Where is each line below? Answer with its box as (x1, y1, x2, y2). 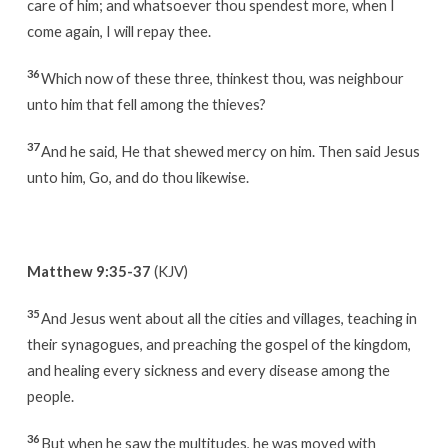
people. (26, 386, 74, 405)
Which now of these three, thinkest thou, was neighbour (40, 68, 404, 87)
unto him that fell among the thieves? (26, 94, 266, 113)
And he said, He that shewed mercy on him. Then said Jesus (40, 141, 420, 160)
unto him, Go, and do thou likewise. (26, 167, 249, 186)
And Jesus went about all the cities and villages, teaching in (40, 308, 417, 327)
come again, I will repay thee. (26, 21, 211, 40)
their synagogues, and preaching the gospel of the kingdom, (26, 334, 411, 353)
